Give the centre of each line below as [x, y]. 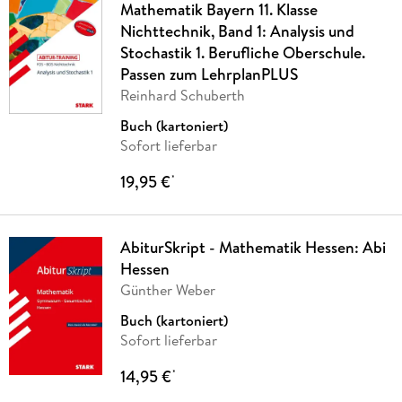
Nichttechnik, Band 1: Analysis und [237, 31]
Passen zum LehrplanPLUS [209, 74]
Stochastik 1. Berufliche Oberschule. [242, 53]
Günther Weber [167, 290]
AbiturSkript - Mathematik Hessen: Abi [253, 248]
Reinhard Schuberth [182, 96]
